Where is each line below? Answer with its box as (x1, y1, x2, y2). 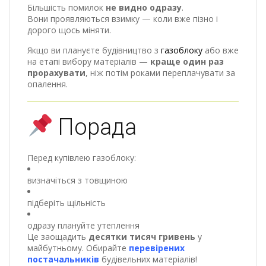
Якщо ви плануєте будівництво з (27, 44, 161, 56)
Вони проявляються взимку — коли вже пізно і (27, 12, 218, 24)
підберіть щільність (27, 197, 106, 208)
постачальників (27, 253, 99, 265)
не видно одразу (106, 1, 182, 13)
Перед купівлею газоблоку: (27, 151, 136, 163)
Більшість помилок (27, 1, 106, 13)
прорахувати (27, 66, 85, 78)
